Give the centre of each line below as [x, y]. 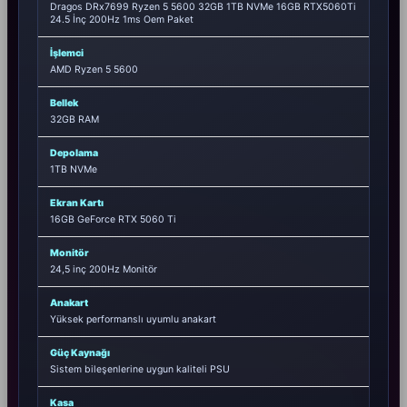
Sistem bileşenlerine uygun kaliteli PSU [140, 370]
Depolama [74, 154]
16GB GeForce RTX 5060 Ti [113, 220]
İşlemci [67, 54]
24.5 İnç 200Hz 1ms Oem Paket [122, 20]
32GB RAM [74, 120]
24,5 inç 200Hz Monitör [104, 270]
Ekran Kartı [77, 203]
